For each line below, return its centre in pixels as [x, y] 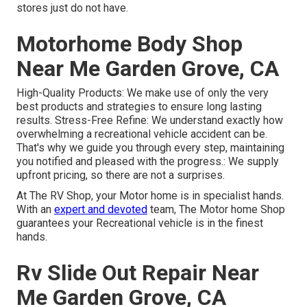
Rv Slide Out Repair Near [138, 272]
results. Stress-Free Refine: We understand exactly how [150, 120]
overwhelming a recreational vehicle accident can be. [142, 134]
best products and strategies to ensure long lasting [139, 106]
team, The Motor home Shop [216, 209]
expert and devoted [101, 209]
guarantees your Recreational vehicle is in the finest [140, 223]
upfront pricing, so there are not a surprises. [121, 175]
